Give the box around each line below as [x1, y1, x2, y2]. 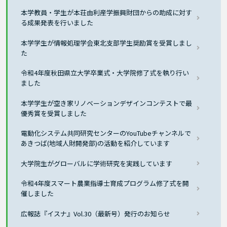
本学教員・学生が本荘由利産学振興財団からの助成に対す [21, 8, 193, 18]
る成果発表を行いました [21, 18, 94, 28]
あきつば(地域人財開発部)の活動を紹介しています [21, 138, 170, 148]
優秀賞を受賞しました [21, 108, 87, 118]
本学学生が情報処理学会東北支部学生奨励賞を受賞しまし [21, 37, 193, 48]
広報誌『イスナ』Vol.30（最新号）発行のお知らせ [21, 208, 171, 218]
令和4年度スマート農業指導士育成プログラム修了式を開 [21, 178, 190, 188]
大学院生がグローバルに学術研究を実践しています [21, 158, 173, 168]
